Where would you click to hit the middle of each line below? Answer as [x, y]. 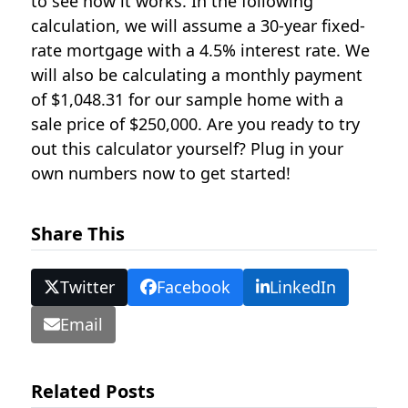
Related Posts [93, 391]
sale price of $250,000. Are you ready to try [196, 124]
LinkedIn [303, 286]
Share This [78, 234]
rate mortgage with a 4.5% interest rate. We [201, 50]
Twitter [88, 286]
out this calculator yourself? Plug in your [188, 148]
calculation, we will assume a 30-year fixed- [199, 25]
